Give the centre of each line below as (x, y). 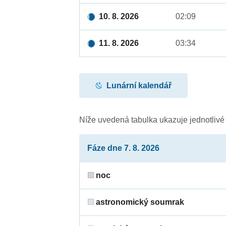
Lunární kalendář (139, 85)
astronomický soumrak (139, 202)
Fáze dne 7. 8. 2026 (124, 148)
